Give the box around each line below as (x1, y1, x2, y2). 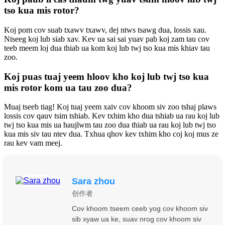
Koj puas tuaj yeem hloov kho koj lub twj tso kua (4, 71, 209, 82)
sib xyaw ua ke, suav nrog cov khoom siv (72, 215, 201, 223)
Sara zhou (72, 176, 115, 187)
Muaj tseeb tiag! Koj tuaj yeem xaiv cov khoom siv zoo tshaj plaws (4, 102, 216, 111)
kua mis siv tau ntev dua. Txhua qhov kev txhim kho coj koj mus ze (4, 130, 218, 139)
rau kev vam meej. (4, 139, 62, 148)
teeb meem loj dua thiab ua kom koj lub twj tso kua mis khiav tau (4, 44, 210, 52)
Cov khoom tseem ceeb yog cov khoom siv (72, 204, 208, 213)
